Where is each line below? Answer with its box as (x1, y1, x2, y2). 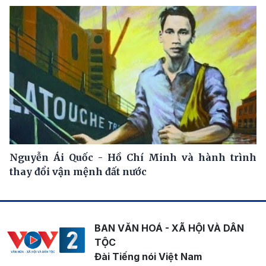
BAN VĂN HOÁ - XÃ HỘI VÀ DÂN (94, 222, 244, 235)
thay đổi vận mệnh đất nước (9, 166, 147, 178)
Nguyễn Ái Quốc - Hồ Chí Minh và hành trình (9, 151, 256, 164)
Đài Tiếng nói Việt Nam (94, 251, 202, 263)
